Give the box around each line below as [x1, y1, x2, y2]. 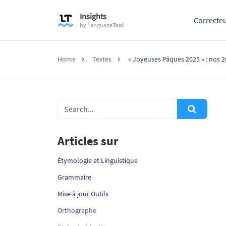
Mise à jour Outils [58, 189, 108, 198]
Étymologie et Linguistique [58, 156, 138, 165]
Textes [92, 54, 111, 64]
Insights [79, 11, 106, 21]
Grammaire [58, 173, 91, 182]
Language [87, 21, 112, 29]
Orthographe [58, 206, 96, 215]
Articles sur [58, 133, 119, 149]
